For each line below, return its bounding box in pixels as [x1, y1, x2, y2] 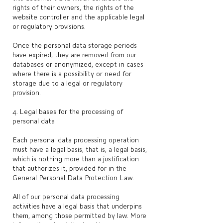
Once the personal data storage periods [12, 41, 137, 49]
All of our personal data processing [12, 193, 119, 201]
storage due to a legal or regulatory [12, 79, 122, 87]
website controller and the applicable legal [12, 13, 144, 21]
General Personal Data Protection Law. [12, 174, 134, 182]
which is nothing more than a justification [12, 155, 139, 163]
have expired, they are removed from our [12, 51, 136, 59]
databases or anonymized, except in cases [12, 60, 143, 68]
